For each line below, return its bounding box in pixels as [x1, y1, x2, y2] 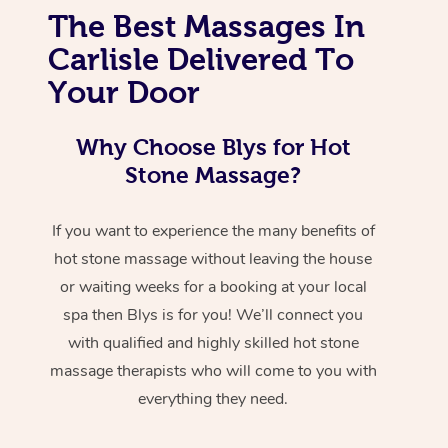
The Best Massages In [48, 8, 365, 43]
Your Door [48, 74, 200, 109]
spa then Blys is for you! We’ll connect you [63, 303, 364, 326]
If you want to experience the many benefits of [51, 219, 375, 242]
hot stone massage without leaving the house [54, 247, 373, 270]
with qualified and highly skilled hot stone [67, 331, 359, 354]
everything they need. [138, 387, 289, 410]
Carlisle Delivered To [48, 41, 354, 76]
